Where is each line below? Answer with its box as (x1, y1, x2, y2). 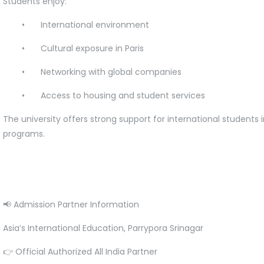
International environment (41, 18, 149, 31)
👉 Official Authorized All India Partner (3, 245, 157, 258)
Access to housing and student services (41, 89, 205, 101)
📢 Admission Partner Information (3, 198, 139, 210)
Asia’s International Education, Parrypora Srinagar (3, 222, 203, 234)
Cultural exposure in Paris (41, 42, 144, 54)
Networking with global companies (41, 65, 181, 78)
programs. (3, 127, 49, 140)
